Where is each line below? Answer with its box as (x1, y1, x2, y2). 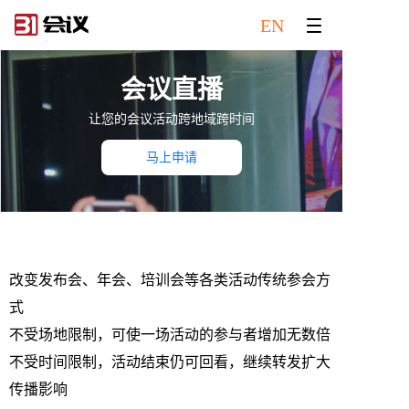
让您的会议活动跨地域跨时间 (88, 112, 255, 127)
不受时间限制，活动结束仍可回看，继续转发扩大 (9, 353, 330, 370)
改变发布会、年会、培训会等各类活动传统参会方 (9, 271, 330, 288)
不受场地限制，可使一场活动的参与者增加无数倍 (9, 326, 330, 342)
